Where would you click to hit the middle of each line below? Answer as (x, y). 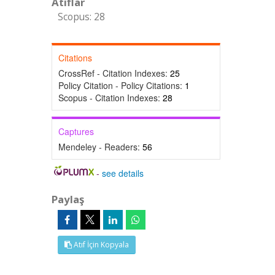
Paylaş (68, 199)
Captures (76, 131)
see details (123, 173)
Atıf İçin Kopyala (100, 245)
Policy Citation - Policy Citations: (121, 85)
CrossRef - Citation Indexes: (114, 73)
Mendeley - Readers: (100, 147)
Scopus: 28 (81, 17)
